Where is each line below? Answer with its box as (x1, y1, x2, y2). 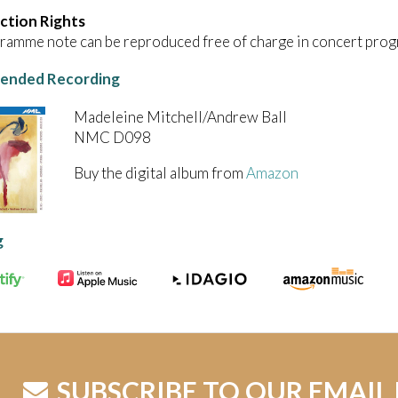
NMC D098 (74, 127, 151, 147)
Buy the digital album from (74, 163, 246, 182)
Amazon (246, 163, 298, 182)
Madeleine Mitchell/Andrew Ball (74, 107, 287, 126)
